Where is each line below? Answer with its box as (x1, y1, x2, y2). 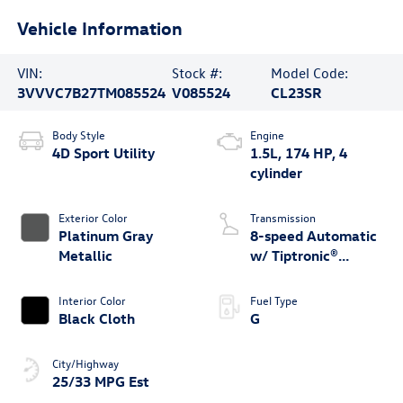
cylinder (250, 164, 302, 183)
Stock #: (172, 63, 223, 82)
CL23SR (270, 83, 322, 102)
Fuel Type (250, 292, 298, 309)
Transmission (250, 210, 316, 226)
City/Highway (51, 355, 119, 372)
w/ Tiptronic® (250, 246, 338, 265)
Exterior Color (58, 210, 128, 226)
